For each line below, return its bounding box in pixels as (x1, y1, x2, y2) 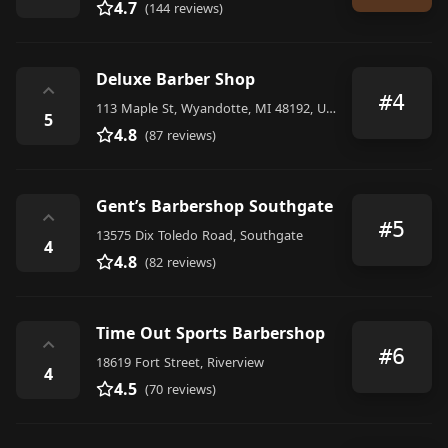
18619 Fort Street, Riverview (96, 352, 264, 371)
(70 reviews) (145, 379, 216, 398)
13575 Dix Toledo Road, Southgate (96, 225, 303, 244)
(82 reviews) (145, 252, 216, 271)
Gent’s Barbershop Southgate (96, 194, 333, 217)
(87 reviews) (145, 125, 216, 144)
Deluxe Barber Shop (96, 67, 255, 90)
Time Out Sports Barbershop (96, 321, 325, 344)
